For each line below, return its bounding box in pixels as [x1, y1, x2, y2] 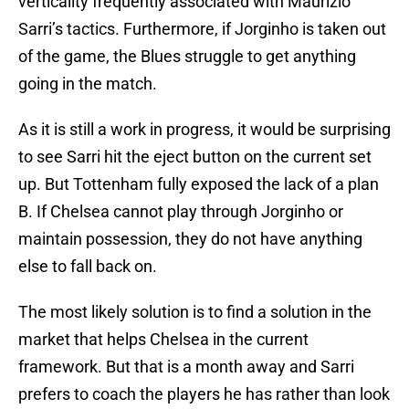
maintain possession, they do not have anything [18, 229, 362, 249]
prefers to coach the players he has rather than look [18, 384, 390, 404]
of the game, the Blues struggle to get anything [18, 47, 356, 67]
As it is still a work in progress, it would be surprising [18, 120, 391, 140]
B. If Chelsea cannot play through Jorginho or [18, 202, 343, 222]
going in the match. [18, 74, 157, 94]
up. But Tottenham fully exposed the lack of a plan [18, 174, 379, 194]
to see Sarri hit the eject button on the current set [18, 147, 372, 167]
